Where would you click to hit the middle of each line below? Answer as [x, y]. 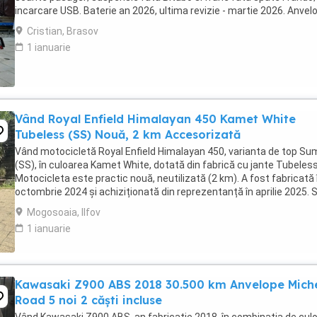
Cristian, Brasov [63, 31]
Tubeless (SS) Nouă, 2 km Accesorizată [128, 134]
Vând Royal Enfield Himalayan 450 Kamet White [155, 119]
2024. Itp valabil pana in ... [71, 24]
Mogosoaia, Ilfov [64, 212]
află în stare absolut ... [64, 205]
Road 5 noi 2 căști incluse [88, 300]
